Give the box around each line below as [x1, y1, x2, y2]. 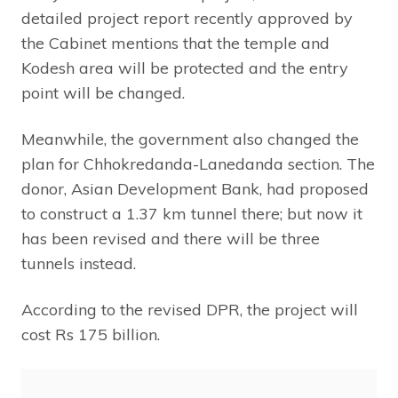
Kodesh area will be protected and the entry [21, 58, 348, 78]
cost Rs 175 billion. [21, 324, 160, 345]
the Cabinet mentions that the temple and [21, 33, 330, 53]
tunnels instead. [21, 253, 136, 274]
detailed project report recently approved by [21, 8, 353, 28]
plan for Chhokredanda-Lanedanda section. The [21, 154, 375, 174]
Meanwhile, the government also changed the [21, 129, 359, 149]
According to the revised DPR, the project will [21, 299, 358, 320]
